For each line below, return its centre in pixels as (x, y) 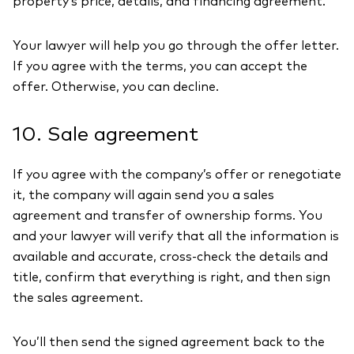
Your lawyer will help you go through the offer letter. (176, 46)
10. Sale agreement (105, 135)
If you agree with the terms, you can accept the (160, 66)
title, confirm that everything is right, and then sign (171, 277)
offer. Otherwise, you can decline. (116, 87)
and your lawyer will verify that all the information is (176, 236)
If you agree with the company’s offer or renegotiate (177, 175)
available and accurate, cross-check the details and (170, 257)
